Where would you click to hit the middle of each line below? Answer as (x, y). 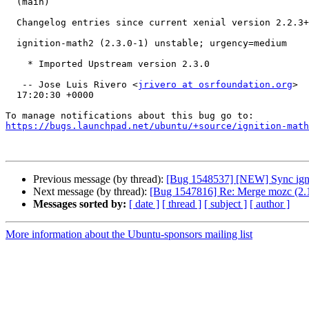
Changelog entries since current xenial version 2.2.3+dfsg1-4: (11, 23)
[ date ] (144, 204)
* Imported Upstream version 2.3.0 (17, 64)
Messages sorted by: (80, 204)
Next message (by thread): (91, 192)
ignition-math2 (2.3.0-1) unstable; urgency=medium (11, 43)
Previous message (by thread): (100, 179)
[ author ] (270, 204)
